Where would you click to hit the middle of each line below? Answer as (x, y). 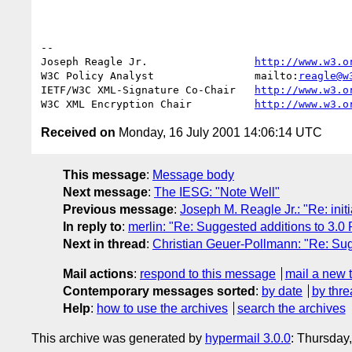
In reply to (92, 226)
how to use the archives (162, 308)
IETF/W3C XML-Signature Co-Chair (148, 90)
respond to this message (208, 273)
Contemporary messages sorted (159, 291)
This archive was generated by (118, 338)
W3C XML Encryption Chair (148, 104)
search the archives (291, 308)
